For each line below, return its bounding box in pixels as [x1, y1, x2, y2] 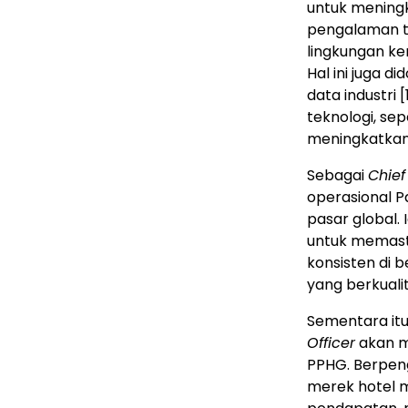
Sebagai [307, 165, 368, 187]
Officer [307, 332, 355, 354]
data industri [307, 85, 400, 107]
